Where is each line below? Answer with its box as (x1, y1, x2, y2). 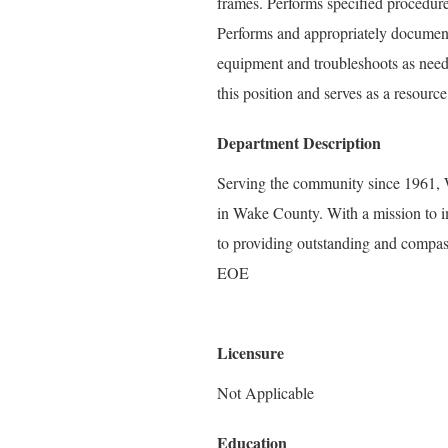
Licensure (217, 341, 284, 364)
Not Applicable (217, 382, 314, 403)
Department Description (217, 131, 381, 154)
